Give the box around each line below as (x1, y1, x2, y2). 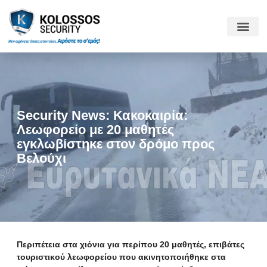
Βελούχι (17, 151, 66, 166)
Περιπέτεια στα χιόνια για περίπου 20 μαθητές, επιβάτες (17, 240, 244, 249)
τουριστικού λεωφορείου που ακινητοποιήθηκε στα (17, 252, 226, 262)
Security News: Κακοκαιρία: (17, 108, 188, 123)
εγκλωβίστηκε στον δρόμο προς (17, 136, 215, 151)
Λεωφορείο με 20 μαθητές (17, 122, 174, 137)
